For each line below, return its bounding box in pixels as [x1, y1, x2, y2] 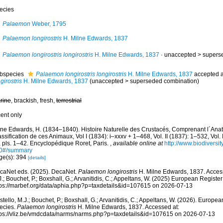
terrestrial [56, 97, 82, 104]
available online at [112, 140, 163, 147]
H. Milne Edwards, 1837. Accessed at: [76, 204, 179, 211]
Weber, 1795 [30, 20, 66, 27]
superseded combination [129, 78, 197, 85]
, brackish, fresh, [10, 97, 56, 104]
